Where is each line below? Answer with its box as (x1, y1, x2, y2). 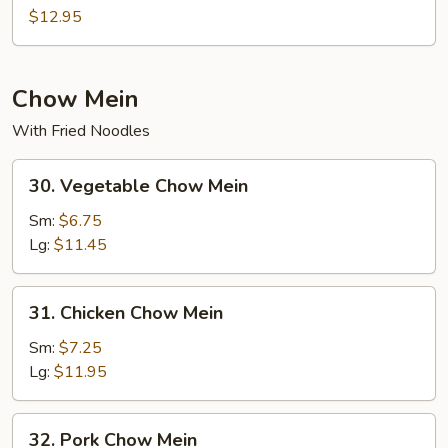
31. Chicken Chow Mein (29, 301, 223, 325)
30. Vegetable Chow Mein (29, 174, 248, 198)
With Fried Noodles (12, 120, 150, 142)
